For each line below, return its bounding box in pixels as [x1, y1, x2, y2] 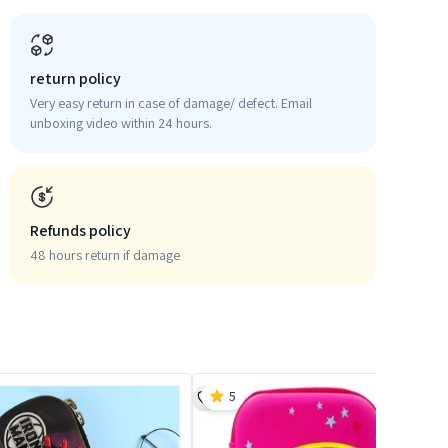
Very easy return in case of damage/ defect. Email [30, 94, 312, 112]
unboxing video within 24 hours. [30, 114, 212, 132]
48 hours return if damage [30, 246, 180, 264]
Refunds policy [30, 220, 131, 241]
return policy [30, 68, 121, 89]
